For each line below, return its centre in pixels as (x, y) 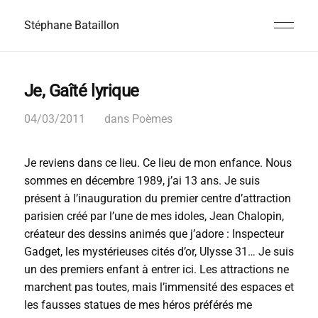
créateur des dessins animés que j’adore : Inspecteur (154, 234)
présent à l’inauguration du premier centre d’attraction (157, 198)
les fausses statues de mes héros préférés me (138, 305)
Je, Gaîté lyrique (81, 91)
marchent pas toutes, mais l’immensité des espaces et (159, 287)
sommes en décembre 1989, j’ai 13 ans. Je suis (142, 181)
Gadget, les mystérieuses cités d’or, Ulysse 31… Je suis (159, 252)
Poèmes (152, 119)
